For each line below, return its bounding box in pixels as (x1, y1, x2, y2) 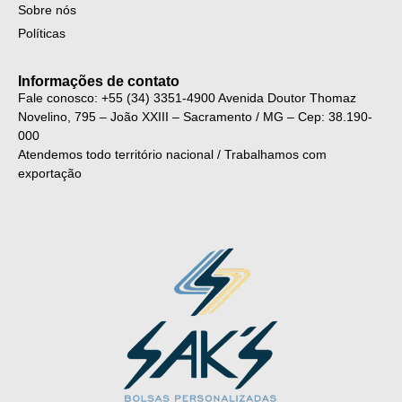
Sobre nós (18, 3, 76, 18)
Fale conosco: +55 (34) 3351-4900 (18, 91, 215, 106)
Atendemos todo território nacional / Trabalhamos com (18, 147, 327, 162)
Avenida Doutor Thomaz (215, 91, 356, 106)
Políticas (18, 26, 66, 41)
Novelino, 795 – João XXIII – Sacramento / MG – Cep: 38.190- (18, 109, 372, 125)
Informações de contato (18, 74, 179, 90)
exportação (18, 166, 82, 181)
